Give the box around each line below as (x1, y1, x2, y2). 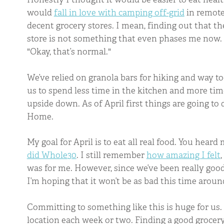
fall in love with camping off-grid (53, 7, 184, 18)
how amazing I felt (146, 149, 220, 161)
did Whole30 (26, 149, 76, 161)
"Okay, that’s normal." (26, 46, 111, 57)
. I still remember (76, 149, 146, 161)
